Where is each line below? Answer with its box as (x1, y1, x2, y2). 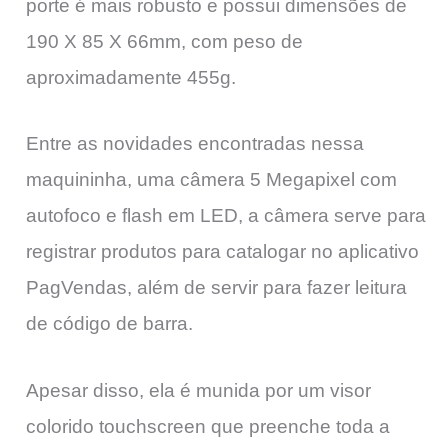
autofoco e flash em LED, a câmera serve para (26, 205, 426, 227)
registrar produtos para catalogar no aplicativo (26, 241, 419, 263)
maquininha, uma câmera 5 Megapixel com (26, 169, 397, 191)
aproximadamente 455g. (26, 66, 236, 88)
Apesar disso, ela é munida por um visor (26, 380, 371, 402)
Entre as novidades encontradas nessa (26, 133, 364, 155)
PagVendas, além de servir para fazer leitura (26, 277, 407, 299)
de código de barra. (26, 313, 193, 335)
